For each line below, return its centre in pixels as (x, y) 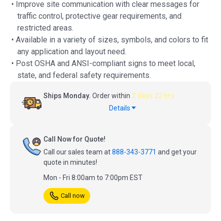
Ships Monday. (67, 95)
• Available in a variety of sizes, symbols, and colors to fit (110, 39)
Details (120, 108)
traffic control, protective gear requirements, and (99, 16)
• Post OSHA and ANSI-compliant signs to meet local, (103, 63)
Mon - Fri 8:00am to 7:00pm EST (93, 177)
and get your (177, 152)
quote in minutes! (70, 162)
